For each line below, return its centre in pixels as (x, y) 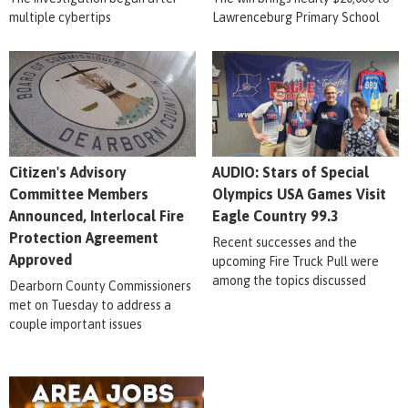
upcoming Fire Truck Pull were (295, 262)
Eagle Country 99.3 (275, 216)
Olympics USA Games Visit (299, 194)
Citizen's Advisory (68, 173)
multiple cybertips (60, 18)
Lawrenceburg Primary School (296, 18)
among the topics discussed (289, 281)
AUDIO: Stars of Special (290, 173)
